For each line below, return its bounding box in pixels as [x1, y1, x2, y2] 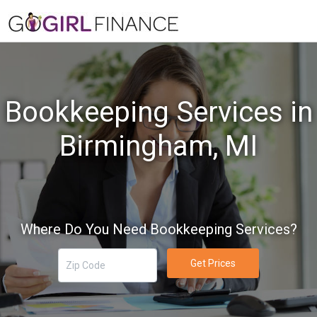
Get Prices [190, 257, 236, 269]
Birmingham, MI [59, 129, 258, 163]
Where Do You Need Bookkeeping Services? [20, 221, 297, 238]
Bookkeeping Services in [4, 96, 313, 129]
